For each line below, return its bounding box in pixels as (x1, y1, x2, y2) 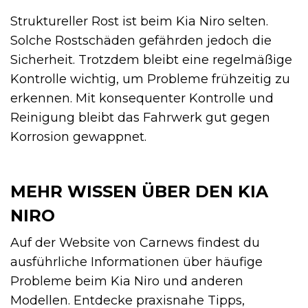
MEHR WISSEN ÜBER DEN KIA (10, 181, 268, 201)
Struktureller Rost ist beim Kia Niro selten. (10, 13, 268, 29)
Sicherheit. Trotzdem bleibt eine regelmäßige (10, 52, 292, 67)
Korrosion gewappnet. (10, 129, 146, 144)
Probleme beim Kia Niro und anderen (10, 273, 243, 289)
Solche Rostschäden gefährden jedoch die (10, 32, 272, 48)
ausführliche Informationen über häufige (10, 254, 263, 269)
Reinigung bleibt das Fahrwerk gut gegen (10, 109, 270, 125)
